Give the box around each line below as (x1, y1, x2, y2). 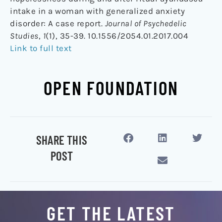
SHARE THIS (36, 132, 88, 148)
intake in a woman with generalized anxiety (10, 6, 185, 16)
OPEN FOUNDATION (44, 77, 178, 99)
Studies (10, 31, 39, 41)
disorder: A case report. (10, 18, 105, 29)
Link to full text (10, 43, 72, 54)
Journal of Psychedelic (105, 18, 187, 29)
